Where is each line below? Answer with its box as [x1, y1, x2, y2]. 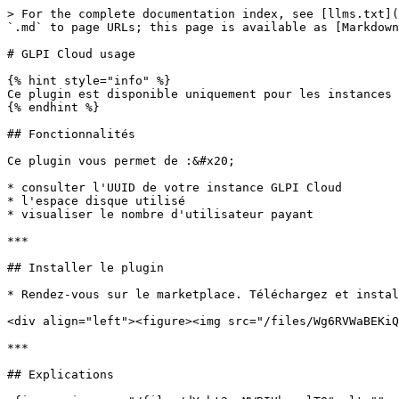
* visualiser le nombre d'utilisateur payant [7, 208, 313, 221]
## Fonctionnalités [7, 127, 135, 141]
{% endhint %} [7, 101, 100, 114]
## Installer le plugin [7, 261, 164, 274]
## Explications [7, 368, 114, 381]
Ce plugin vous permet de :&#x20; [7, 154, 235, 167]
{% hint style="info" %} [7, 74, 171, 87]
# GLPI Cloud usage [7, 47, 135, 61]
